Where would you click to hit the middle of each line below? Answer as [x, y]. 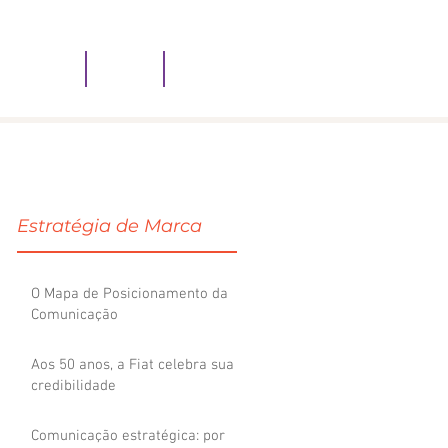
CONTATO [218, 62]
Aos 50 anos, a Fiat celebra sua [132, 365]
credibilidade [73, 386]
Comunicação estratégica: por [128, 436]
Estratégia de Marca [109, 226]
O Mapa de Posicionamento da [129, 294]
